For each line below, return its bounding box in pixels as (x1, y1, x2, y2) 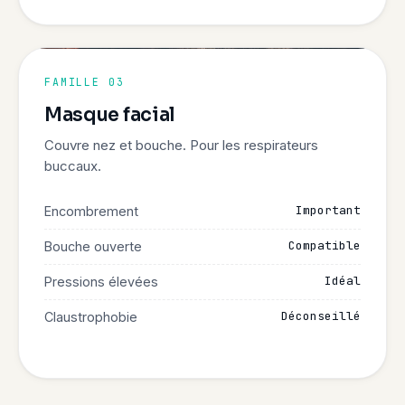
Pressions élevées (44, 274, 158, 289)
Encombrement (44, 203, 138, 219)
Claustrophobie (44, 309, 137, 325)
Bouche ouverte (44, 239, 142, 254)
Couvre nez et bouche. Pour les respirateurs (44, 137, 318, 154)
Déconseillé (281, 308, 361, 324)
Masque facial (44, 103, 175, 127)
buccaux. (44, 157, 101, 174)
